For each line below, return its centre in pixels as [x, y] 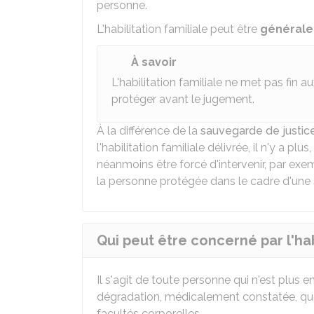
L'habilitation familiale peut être [178, 29]
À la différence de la [149, 131]
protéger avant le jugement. [183, 99]
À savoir [154, 62]
